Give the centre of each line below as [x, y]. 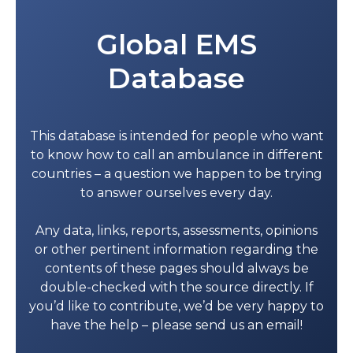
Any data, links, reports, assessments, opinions [176, 230]
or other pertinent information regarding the [176, 249]
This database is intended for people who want [176, 136]
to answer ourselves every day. [176, 192]
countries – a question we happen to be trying [176, 173]
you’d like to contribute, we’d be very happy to [176, 306]
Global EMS [176, 44]
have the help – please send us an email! [176, 325]
